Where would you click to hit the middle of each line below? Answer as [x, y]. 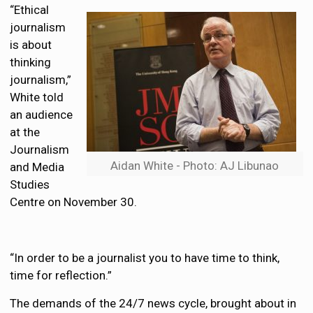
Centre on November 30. [74, 202]
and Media [37, 167]
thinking [31, 62]
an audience [42, 115]
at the [25, 132]
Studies [30, 184]
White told [37, 97]
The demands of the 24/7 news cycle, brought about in [153, 303]
